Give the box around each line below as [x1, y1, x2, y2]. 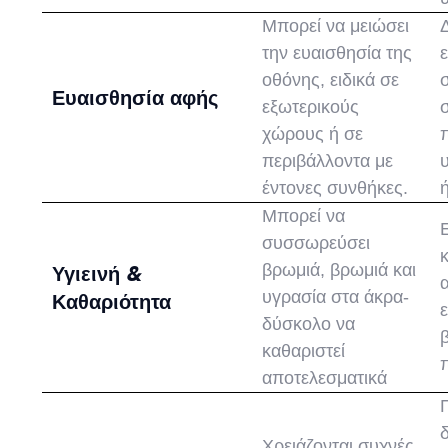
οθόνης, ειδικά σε [262, 70, 400, 91]
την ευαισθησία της [262, 43, 413, 64]
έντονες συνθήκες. [262, 178, 409, 199]
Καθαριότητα [52, 289, 172, 317]
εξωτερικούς [262, 97, 360, 118]
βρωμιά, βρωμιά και [262, 260, 417, 281]
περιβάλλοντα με [262, 151, 394, 172]
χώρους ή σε [262, 124, 364, 145]
